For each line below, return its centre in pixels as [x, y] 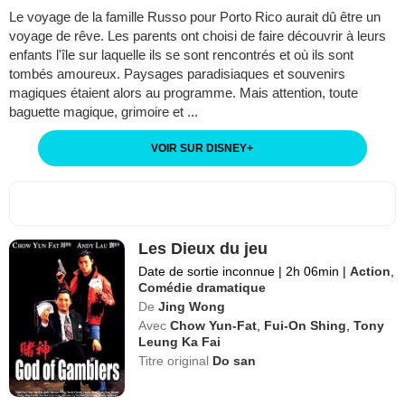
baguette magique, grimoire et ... [104, 112]
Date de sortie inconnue [209, 272]
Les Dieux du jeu [203, 249]
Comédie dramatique [202, 288]
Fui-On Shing [306, 326]
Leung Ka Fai [180, 342]
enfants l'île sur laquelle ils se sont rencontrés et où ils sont [181, 55]
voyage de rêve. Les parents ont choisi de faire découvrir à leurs [198, 36]
